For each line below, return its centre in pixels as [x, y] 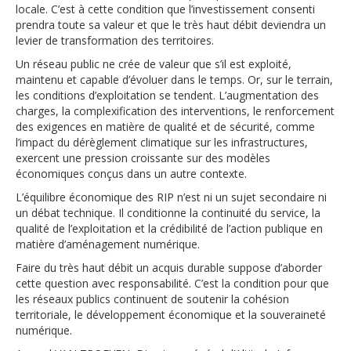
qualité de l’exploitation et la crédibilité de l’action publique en [169, 228]
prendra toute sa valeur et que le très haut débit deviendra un [171, 24]
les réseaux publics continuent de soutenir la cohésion [152, 299]
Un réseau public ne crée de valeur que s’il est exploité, [154, 63]
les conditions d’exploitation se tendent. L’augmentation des [167, 95]
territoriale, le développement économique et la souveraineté [171, 314]
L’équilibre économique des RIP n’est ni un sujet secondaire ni [171, 197]
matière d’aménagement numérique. [108, 244]
